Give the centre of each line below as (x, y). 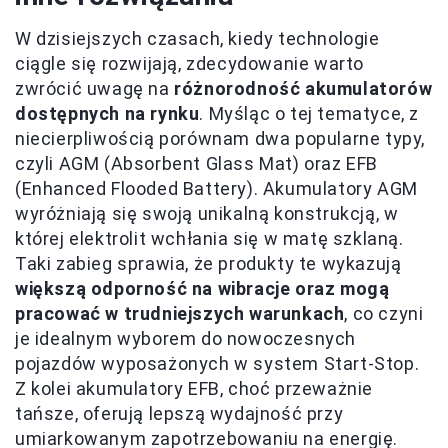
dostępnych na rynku (107, 114)
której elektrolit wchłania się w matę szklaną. (209, 239)
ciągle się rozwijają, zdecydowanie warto (190, 64)
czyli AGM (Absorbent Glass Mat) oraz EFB (197, 164)
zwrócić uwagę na (95, 89)
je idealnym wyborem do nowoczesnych (186, 339)
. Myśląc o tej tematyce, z (309, 114)
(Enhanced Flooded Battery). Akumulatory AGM (216, 189)
